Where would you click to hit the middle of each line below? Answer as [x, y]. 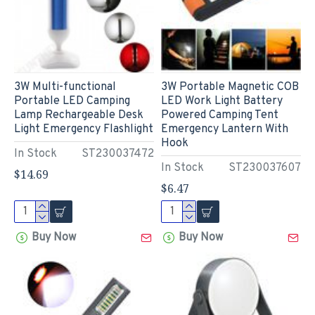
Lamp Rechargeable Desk [79, 115]
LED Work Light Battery [221, 101]
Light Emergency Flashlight [84, 129]
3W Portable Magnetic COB [230, 87]
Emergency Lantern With [224, 129]
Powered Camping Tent [219, 115]
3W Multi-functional [65, 87]
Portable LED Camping [72, 101]
